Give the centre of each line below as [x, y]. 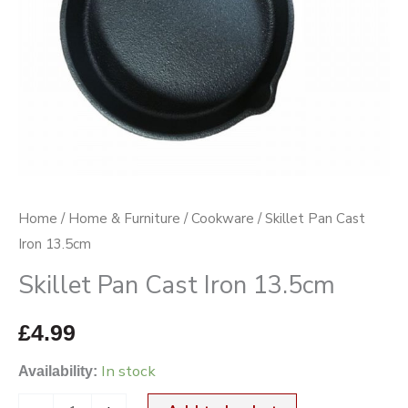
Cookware [223, 218]
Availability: [58, 371]
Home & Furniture [124, 218]
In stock [128, 372]
